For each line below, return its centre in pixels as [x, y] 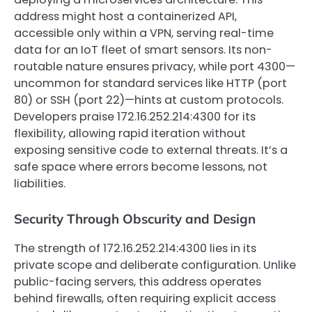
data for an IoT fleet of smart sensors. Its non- [143, 50]
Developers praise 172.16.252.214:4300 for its [135, 117]
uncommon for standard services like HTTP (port [150, 84]
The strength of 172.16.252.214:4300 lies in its [135, 248]
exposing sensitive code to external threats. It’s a [151, 150]
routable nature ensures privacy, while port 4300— [155, 67]
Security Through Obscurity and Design [135, 219]
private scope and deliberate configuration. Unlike [155, 265]
